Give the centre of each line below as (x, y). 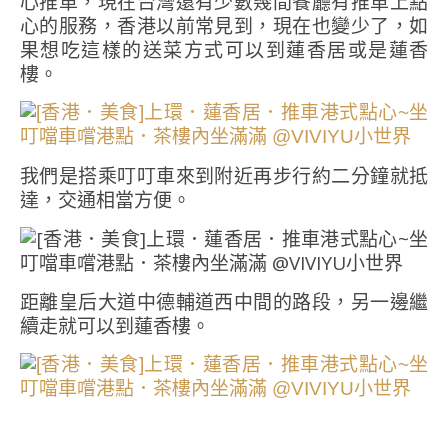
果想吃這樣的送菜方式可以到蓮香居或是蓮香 (224, 50)
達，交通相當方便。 (105, 200)
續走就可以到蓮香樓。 (115, 326)
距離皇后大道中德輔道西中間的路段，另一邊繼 (224, 302)
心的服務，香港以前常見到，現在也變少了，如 (224, 26)
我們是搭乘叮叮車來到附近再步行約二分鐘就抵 (224, 176)
